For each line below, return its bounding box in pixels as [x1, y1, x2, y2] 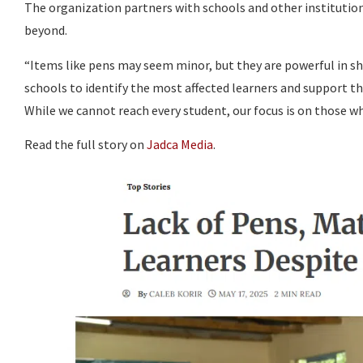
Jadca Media [147, 136, 213, 153]
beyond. [24, 22, 67, 39]
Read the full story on [24, 136, 147, 153]
